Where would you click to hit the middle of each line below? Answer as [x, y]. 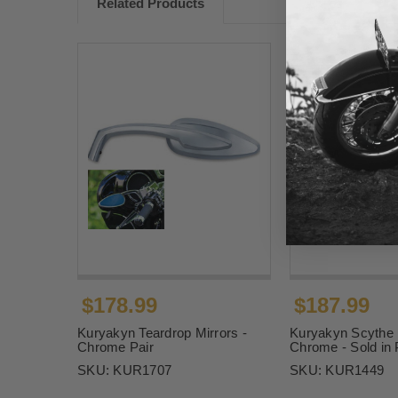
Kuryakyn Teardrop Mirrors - [162, 333]
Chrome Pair [115, 347]
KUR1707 [142, 370]
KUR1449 [354, 370]
